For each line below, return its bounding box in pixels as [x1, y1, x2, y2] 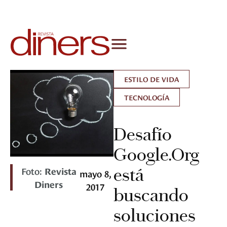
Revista [44, 164, 77, 177]
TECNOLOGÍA [124, 92, 169, 102]
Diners [34, 177, 63, 191]
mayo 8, [79, 167, 111, 180]
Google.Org [113, 144, 199, 166]
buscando [113, 184, 188, 206]
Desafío [113, 124, 172, 145]
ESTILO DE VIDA [124, 74, 179, 84]
